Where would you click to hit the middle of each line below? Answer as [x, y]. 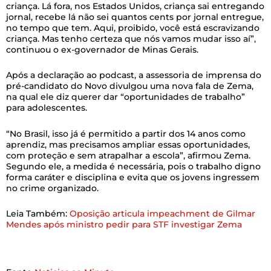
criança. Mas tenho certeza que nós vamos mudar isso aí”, [131, 38]
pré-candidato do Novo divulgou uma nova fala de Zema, [130, 86]
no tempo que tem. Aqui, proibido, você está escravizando [133, 28]
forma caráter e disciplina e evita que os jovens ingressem [133, 177]
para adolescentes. [47, 108]
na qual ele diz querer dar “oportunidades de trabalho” [126, 97]
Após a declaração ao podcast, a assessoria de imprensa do [134, 75]
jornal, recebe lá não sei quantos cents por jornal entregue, [135, 17]
